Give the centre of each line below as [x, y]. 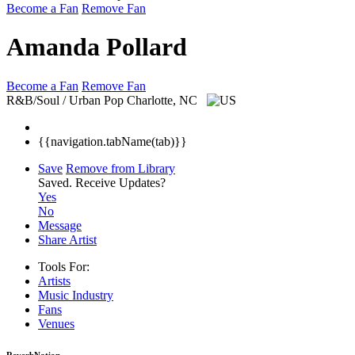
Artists [54, 281]
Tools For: [64, 266]
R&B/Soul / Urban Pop [65, 100]
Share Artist [67, 239]
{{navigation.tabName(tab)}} [113, 141]
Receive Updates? [120, 182]
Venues [56, 323]
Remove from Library [120, 168]
